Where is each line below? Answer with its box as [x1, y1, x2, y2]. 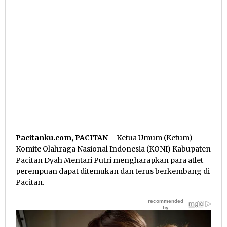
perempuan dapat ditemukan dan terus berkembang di [16, 167, 210, 176]
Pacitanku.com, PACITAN [16, 133, 108, 143]
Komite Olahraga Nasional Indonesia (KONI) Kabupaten [16, 144, 211, 154]
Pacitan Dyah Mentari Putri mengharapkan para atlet [16, 156, 203, 165]
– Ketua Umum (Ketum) [108, 133, 193, 143]
